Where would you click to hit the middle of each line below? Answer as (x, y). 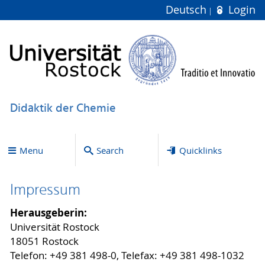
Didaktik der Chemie (63, 109)
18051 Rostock (44, 241)
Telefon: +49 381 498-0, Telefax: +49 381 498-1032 (127, 255)
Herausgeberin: (48, 212)
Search (110, 150)
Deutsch (188, 10)
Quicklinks (200, 150)
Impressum (45, 191)
